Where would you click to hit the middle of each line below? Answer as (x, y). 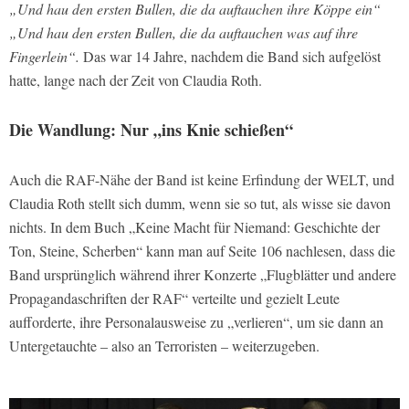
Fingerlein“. (44, 56)
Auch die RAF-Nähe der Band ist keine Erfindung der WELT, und (202, 179)
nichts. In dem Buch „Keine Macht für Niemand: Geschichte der (194, 226)
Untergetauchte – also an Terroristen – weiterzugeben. (164, 345)
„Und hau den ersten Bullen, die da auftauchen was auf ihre (184, 32)
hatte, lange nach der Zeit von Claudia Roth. (136, 79)
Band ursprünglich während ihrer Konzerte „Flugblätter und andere (203, 274)
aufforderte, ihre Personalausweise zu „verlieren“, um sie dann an (196, 321)
